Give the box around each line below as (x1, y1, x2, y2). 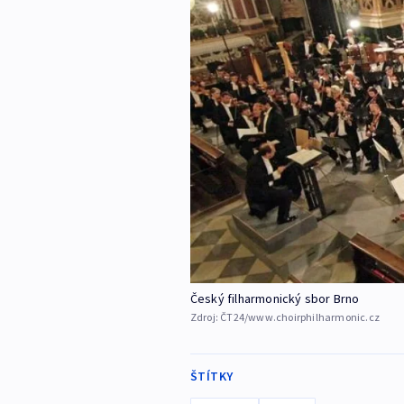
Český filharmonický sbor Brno (189, 290, 360, 308)
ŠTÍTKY (189, 368, 234, 385)
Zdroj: (189, 310, 221, 325)
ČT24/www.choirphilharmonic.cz (220, 310, 380, 325)
